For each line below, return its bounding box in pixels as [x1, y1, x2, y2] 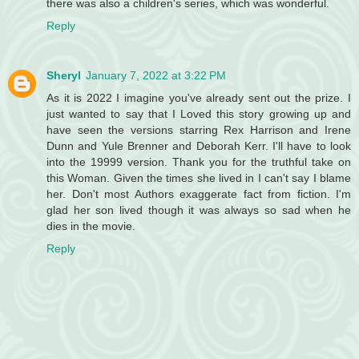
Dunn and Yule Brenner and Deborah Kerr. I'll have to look [46, 139, 351, 153]
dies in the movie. [46, 220, 135, 233]
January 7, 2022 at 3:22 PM [86, 69, 226, 83]
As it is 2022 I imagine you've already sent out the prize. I [46, 91, 351, 105]
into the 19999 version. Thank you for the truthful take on [46, 155, 351, 169]
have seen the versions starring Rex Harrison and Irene [46, 123, 351, 137]
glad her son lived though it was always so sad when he [46, 204, 351, 217]
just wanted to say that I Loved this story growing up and [46, 107, 351, 121]
